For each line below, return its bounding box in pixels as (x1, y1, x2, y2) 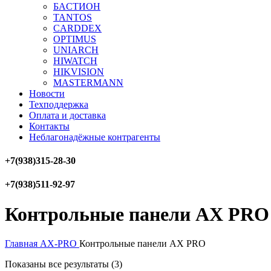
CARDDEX (53, 22, 102, 33)
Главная (5, 238, 40, 249)
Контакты (29, 120, 70, 131)
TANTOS (53, 11, 92, 22)
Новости (29, 88, 65, 99)
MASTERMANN (53, 77, 123, 88)
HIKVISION (53, 66, 104, 77)
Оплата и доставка (29, 109, 106, 120)
